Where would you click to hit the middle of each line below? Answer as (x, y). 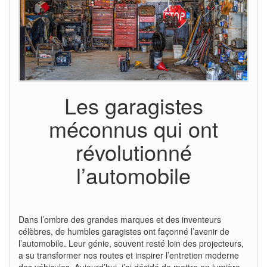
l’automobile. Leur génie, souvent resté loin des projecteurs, (131, 243)
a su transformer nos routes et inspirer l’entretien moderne (129, 255)
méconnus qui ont (133, 128)
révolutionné (133, 151)
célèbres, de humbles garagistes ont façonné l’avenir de (124, 231)
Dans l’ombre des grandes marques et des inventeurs (120, 219)
